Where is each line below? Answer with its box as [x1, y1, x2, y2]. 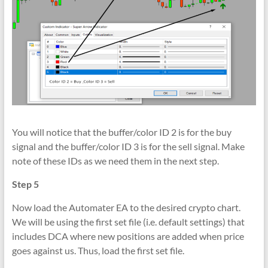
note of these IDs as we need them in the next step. [11, 154, 219, 166]
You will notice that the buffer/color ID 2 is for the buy [11, 126, 232, 138]
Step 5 [11, 178, 39, 190]
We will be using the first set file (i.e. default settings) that [11, 215, 245, 227]
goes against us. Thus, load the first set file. [11, 244, 184, 256]
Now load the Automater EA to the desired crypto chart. [11, 201, 240, 213]
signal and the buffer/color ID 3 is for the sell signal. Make [11, 140, 245, 152]
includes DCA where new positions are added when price [11, 230, 244, 242]
